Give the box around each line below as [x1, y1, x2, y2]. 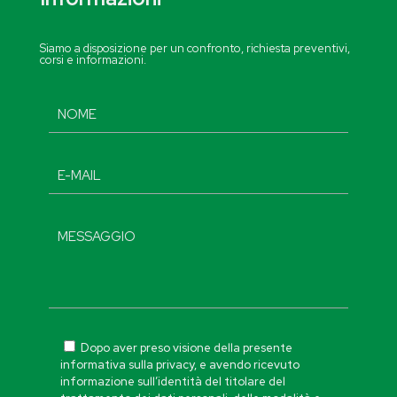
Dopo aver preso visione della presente [81, 339, 292, 355]
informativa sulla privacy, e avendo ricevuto [60, 356, 300, 372]
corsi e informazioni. [40, 51, 146, 67]
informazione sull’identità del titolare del [60, 373, 285, 389]
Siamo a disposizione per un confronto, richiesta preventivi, [40, 40, 350, 56]
